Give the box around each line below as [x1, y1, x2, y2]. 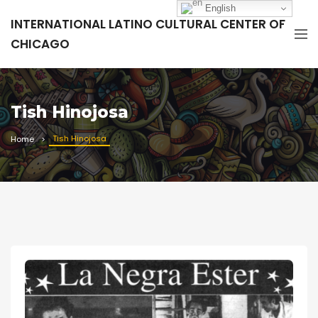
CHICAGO [11, 35, 70, 53]
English [202, 2, 236, 13]
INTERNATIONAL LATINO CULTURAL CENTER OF [11, 16, 285, 33]
